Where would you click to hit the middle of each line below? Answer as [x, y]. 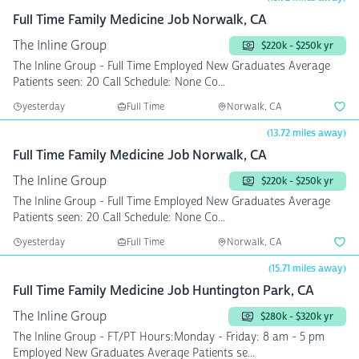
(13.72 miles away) [307, 133]
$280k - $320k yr [297, 317]
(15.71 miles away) [307, 268]
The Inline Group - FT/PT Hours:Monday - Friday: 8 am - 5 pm [60, 337]
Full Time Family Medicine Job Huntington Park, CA [163, 290]
